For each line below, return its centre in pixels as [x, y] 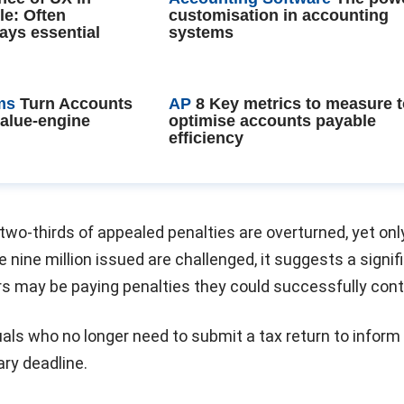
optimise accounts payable [272, 121]
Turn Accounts [76, 104]
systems [201, 32]
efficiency [206, 138]
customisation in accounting [278, 15]
